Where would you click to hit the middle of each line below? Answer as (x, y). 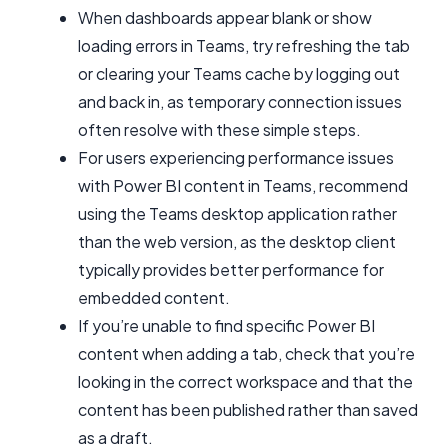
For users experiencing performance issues (236, 157)
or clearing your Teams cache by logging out (239, 73)
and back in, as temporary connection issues (240, 101)
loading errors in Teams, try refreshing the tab (244, 45)
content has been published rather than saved (248, 409)
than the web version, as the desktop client (237, 241)
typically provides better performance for (231, 269)
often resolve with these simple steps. (219, 129)
